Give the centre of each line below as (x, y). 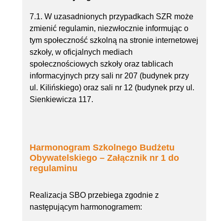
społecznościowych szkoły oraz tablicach (101, 64)
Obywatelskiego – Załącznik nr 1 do (104, 158)
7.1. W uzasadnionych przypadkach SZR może (111, 17)
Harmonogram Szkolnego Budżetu (102, 148)
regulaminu (54, 168)
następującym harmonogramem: (86, 207)
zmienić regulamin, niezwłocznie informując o (109, 29)
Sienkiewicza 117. (61, 100)
